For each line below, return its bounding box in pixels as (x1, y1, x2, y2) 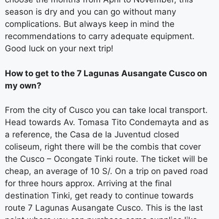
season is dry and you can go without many (5, 7, 176, 17)
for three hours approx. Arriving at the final (5, 178, 172, 188)
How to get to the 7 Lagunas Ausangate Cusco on (5, 68, 207, 78)
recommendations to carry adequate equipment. (5, 31, 195, 41)
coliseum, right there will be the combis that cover (5, 142, 201, 152)
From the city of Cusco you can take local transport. (5, 105, 208, 115)
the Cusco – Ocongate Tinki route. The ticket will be (5, 154, 208, 164)
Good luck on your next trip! (5, 44, 113, 53)
